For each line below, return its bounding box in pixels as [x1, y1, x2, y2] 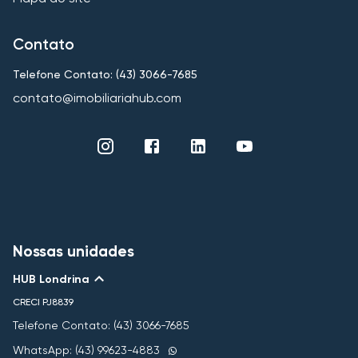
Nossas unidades [13, 242, 134, 261]
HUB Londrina [13, 272, 89, 286]
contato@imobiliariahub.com [13, 90, 181, 106]
